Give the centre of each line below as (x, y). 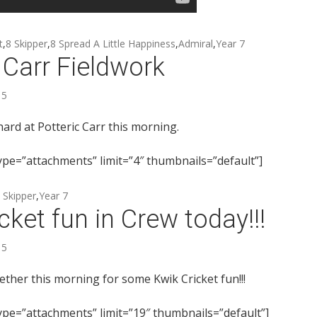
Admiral (196, 43)
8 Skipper (27, 43)
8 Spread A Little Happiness (113, 43)
